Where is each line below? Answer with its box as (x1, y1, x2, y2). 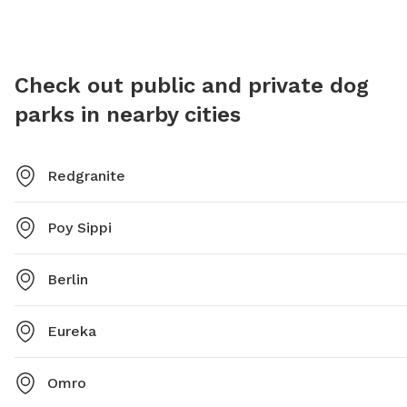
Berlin (47, 271, 88, 289)
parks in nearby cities (15, 102, 241, 128)
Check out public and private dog (15, 73, 369, 99)
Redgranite (47, 167, 125, 185)
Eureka (47, 323, 96, 341)
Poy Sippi (47, 219, 112, 237)
